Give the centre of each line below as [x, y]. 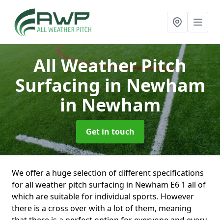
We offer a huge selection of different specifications [108, 173]
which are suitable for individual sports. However [103, 196]
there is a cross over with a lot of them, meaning [102, 208]
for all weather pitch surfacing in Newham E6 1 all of [109, 185]
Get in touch [110, 132]
